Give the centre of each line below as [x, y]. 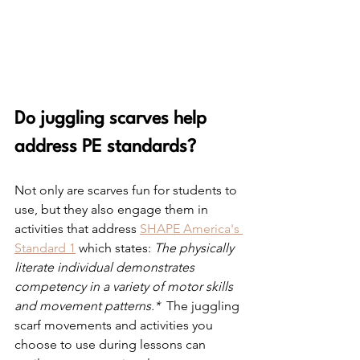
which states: [115, 248]
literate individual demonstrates [106, 268]
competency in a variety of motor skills [125, 287]
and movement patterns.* [89, 306]
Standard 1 [45, 248]
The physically [196, 248]
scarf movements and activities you [115, 325]
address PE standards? [105, 147]
